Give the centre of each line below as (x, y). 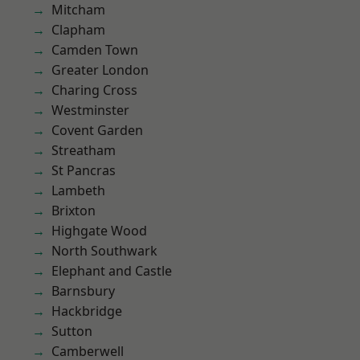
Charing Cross (94, 90)
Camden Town (95, 50)
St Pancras (84, 170)
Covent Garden (97, 130)
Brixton (74, 211)
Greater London (100, 70)
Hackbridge (87, 311)
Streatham (84, 150)
